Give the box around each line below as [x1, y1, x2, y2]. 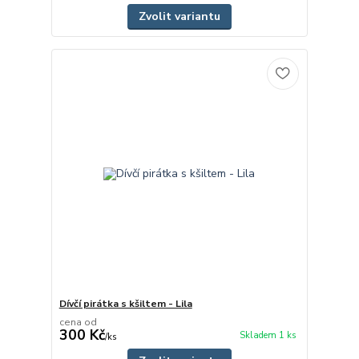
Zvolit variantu [138, 8, 220, 24]
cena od [58, 316, 97, 329]
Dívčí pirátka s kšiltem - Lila [58, 297, 192, 311]
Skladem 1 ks [239, 329, 296, 342]
